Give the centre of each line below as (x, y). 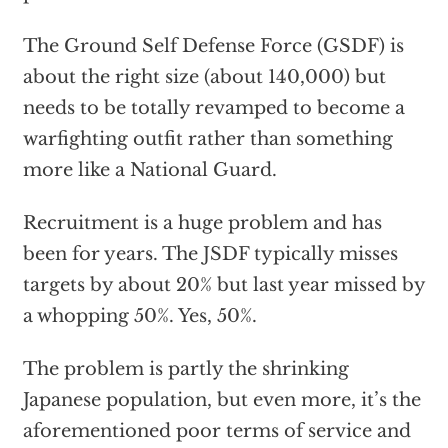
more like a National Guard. (149, 170)
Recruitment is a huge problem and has (202, 223)
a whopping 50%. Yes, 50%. (139, 316)
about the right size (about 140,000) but (204, 77)
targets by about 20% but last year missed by (223, 285)
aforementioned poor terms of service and (216, 431)
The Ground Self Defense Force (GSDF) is (213, 46)
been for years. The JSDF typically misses (210, 254)
